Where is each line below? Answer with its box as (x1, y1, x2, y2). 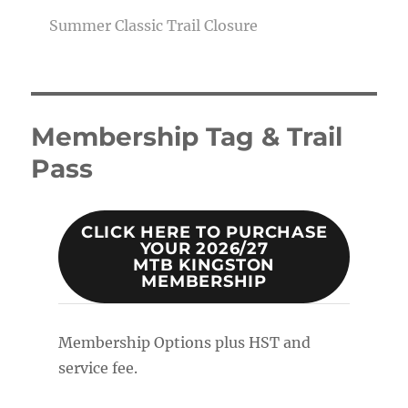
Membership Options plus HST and (57, 332, 311, 352)
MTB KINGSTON (133, 255, 275, 276)
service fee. (57, 358, 138, 377)
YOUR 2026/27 (139, 239, 269, 260)
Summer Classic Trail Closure (49, 16, 259, 36)
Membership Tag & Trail (31, 121, 343, 153)
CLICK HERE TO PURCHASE (80, 222, 328, 243)
